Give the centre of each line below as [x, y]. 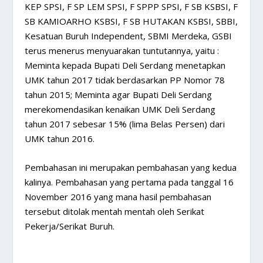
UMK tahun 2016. [60, 138]
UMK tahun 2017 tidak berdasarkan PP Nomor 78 [125, 80]
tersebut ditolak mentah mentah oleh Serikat [115, 211]
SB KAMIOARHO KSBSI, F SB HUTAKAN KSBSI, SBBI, [131, 21]
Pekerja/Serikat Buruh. [70, 226]
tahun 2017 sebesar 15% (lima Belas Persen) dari [125, 124]
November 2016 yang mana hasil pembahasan [118, 196]
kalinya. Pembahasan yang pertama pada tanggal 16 [129, 182]
